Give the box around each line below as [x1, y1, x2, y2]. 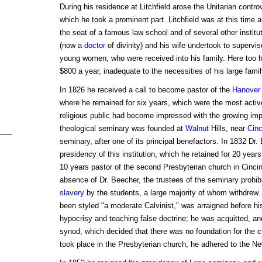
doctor [84, 41, 105, 50]
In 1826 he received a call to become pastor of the [59, 85, 232, 95]
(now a [59, 41, 84, 50]
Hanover [232, 85, 260, 95]
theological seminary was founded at [59, 124, 185, 133]
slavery [59, 188, 84, 198]
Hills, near [208, 124, 247, 133]
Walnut [185, 124, 209, 133]
